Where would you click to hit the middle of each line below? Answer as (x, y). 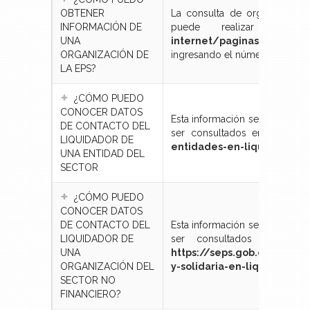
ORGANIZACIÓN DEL (107, 267)
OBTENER (82, 13)
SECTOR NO (88, 281)
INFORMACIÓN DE (101, 27)
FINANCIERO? (91, 294)
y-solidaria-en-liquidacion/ (240, 267)
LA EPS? (78, 69)
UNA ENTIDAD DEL (102, 154)
